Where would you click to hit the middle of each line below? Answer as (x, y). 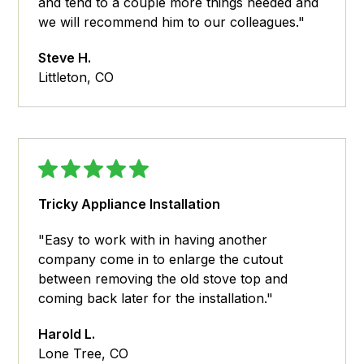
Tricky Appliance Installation (130, 204)
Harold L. (67, 334)
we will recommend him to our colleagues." (172, 22)
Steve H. (65, 58)
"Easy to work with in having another (153, 240)
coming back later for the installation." (156, 299)
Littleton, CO (76, 78)
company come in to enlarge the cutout (161, 260)
